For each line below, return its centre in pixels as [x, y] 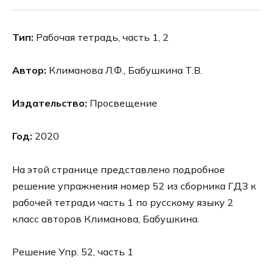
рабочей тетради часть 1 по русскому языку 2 [123, 202]
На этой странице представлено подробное [119, 169]
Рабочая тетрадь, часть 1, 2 [101, 37]
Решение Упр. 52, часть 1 [73, 251]
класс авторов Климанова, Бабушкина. [106, 218]
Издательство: [50, 103]
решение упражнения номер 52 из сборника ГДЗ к [134, 186]
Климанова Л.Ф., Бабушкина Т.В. [124, 70]
